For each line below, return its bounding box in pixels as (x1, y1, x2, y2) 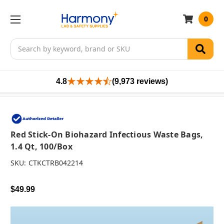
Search (10, 38, 33, 48)
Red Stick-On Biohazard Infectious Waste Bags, (10, 129, 203, 140)
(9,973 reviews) (112, 76, 168, 85)
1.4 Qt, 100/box (10, 141, 72, 152)
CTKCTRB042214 (28, 158, 83, 168)
